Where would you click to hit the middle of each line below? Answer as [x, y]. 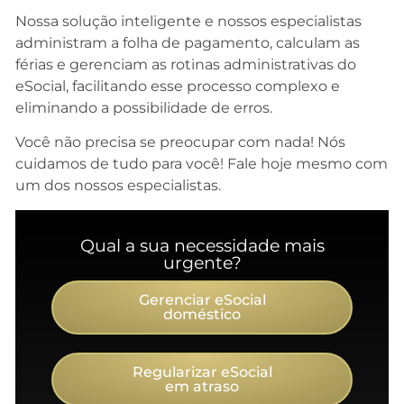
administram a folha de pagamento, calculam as [188, 42]
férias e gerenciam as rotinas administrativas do [186, 64]
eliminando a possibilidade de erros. [144, 107]
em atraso [202, 386]
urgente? [202, 262]
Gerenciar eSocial [202, 299]
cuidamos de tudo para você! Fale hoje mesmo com [202, 164]
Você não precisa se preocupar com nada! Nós [180, 142]
